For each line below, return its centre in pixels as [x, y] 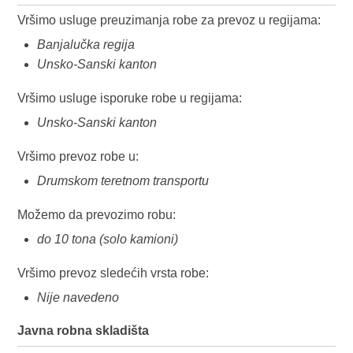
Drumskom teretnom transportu [123, 181]
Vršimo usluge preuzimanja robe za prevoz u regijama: [169, 20]
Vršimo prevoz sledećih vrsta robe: [113, 273]
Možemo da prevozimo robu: [97, 215]
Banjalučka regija [86, 45]
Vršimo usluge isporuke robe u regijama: [130, 98]
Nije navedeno [78, 297]
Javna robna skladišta [84, 331]
